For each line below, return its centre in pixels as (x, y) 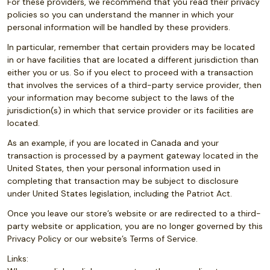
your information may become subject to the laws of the (121, 98)
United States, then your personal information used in (114, 168)
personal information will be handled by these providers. (119, 27)
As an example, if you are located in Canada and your (113, 143)
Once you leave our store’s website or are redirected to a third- (134, 213)
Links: (18, 259)
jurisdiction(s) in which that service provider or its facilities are (130, 110)
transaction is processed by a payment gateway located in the (133, 155)
